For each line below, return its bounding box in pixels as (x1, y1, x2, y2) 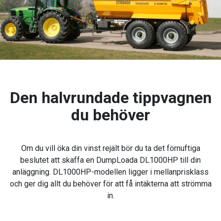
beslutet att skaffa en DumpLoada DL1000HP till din (20, 155, 201, 165)
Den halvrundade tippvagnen (9, 88, 212, 108)
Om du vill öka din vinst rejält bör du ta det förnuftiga (21, 144, 200, 153)
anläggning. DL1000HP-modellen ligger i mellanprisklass (12, 167, 209, 177)
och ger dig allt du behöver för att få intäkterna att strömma (9, 179, 212, 189)
